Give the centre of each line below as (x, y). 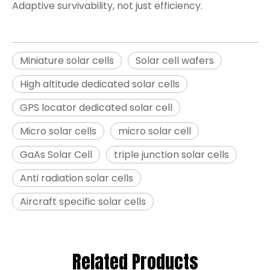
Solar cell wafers (175, 61)
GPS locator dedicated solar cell (96, 108)
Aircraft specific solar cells (83, 202)
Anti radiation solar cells (77, 178)
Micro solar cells (58, 131)
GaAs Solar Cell (56, 155)
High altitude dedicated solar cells (100, 84)
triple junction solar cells (171, 155)
